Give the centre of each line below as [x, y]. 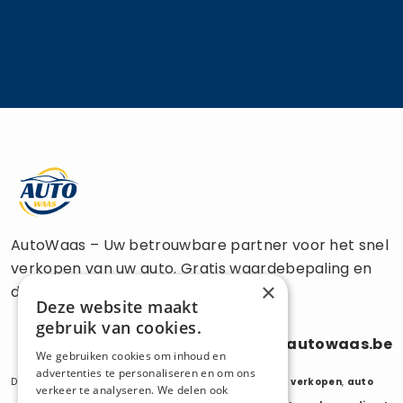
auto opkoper [181, 381]
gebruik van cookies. [119, 327]
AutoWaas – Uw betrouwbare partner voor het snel [200, 245]
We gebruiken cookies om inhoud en [131, 356]
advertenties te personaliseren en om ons [146, 373]
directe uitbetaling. [81, 291]
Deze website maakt [117, 307]
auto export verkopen [282, 381]
